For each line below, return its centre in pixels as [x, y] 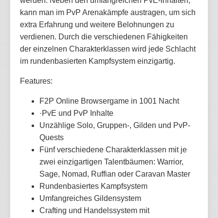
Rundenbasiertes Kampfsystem [93, 186]
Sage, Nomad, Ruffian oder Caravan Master [115, 174]
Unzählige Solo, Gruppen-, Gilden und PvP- [115, 125]
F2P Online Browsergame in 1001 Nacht [109, 101]
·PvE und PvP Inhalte [76, 113]
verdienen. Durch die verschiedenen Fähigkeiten [104, 36]
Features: [36, 81]
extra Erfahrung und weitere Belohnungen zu [97, 24]
